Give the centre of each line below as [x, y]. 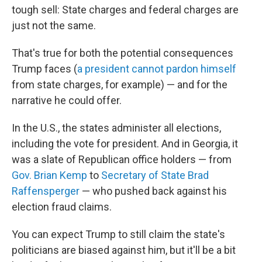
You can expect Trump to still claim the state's [118, 234]
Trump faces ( [44, 69]
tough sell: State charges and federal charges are [125, 10]
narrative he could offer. [67, 100]
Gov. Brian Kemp [49, 175]
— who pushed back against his [153, 191]
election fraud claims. [62, 207]
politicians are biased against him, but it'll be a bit [124, 250]
